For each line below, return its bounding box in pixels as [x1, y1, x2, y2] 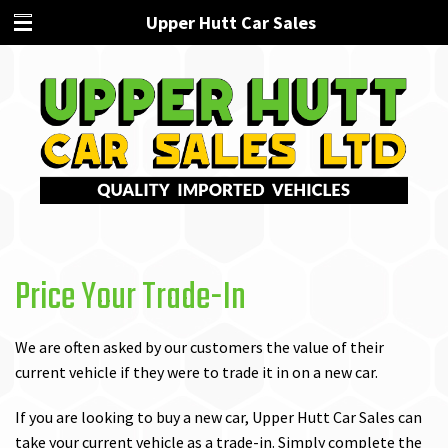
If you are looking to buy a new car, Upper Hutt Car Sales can [15, 407, 422, 428]
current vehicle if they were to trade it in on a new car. [15, 362, 378, 383]
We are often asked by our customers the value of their [15, 337, 384, 358]
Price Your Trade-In [15, 270, 246, 328]
